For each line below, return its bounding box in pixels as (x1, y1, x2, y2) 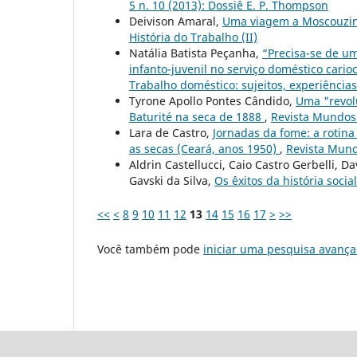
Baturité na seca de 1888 (129, 109, 265, 125)
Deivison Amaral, (129, 14, 222, 29)
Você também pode (97, 241, 203, 257)
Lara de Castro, (129, 125, 213, 141)
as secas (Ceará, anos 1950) (129, 141, 280, 157)
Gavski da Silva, (129, 173, 214, 189)
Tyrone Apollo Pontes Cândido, (129, 93, 296, 109)
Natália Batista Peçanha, (129, 45, 262, 61)
